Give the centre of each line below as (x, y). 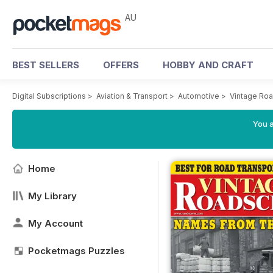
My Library (52, 196)
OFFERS (121, 65)
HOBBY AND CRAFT (208, 65)
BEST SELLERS (46, 65)
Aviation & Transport (132, 96)
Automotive (199, 96)
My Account (55, 223)
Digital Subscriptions (49, 96)
